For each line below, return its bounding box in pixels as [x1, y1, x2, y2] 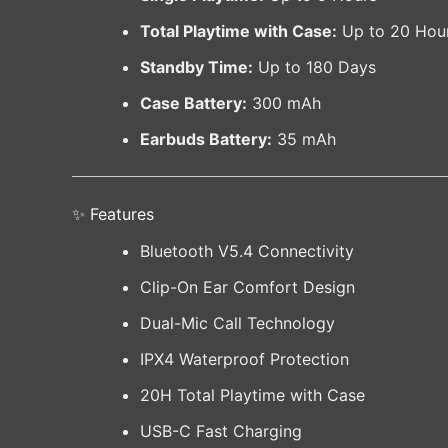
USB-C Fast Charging [140, 421, 302, 442]
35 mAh [272, 129, 336, 150]
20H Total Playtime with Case [140, 385, 365, 406]
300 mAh [247, 93, 321, 114]
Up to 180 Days [253, 57, 376, 78]
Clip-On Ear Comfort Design [140, 277, 355, 298]
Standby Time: [140, 57, 253, 78]
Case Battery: [140, 93, 247, 114]
